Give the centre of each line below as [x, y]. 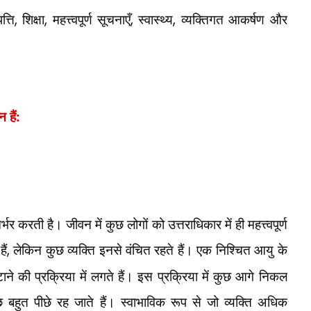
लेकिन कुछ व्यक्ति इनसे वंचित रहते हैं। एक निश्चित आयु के [150, 250]
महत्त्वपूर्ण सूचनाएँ [91, 19]
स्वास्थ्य [156, 19]
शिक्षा [34, 19]
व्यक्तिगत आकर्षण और [234, 19]
